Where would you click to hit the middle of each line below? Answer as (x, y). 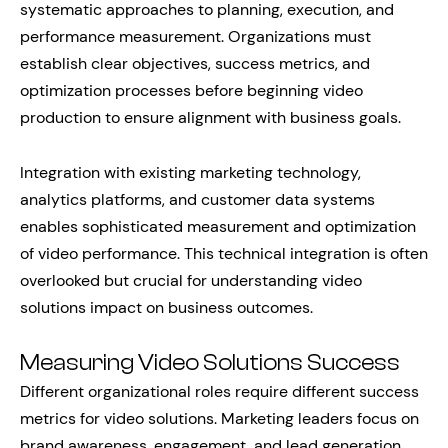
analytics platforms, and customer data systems (197, 199)
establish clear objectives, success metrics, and (195, 63)
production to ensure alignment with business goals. (210, 117)
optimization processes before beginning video (191, 90)
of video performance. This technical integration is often (224, 253)
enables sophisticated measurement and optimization (218, 226)
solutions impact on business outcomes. (166, 307)
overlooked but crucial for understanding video (191, 280)
